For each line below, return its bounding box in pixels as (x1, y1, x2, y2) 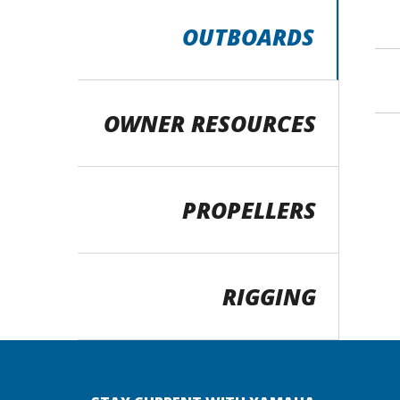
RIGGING (221, 281, 316, 312)
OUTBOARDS (181, 21, 314, 53)
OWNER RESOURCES (103, 108, 316, 139)
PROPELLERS (181, 195, 316, 226)
